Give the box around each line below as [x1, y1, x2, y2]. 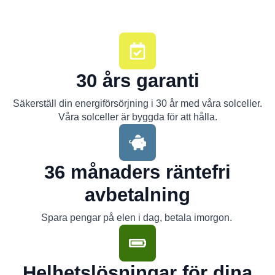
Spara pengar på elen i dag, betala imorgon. [41, 212, 234, 223]
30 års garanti [76, 69, 199, 91]
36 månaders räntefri [44, 161, 231, 183]
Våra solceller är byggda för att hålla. [58, 111, 217, 122]
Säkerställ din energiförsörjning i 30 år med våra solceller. [13, 98, 262, 109]
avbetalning [85, 184, 190, 206]
